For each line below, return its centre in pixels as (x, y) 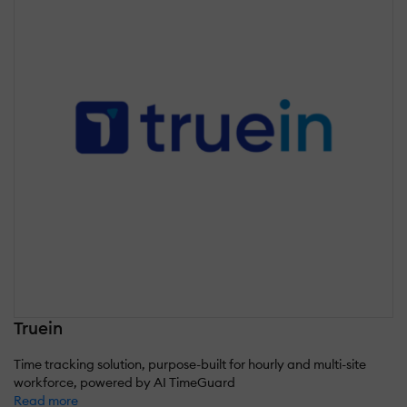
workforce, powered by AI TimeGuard (124, 382)
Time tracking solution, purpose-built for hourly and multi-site (190, 364)
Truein (38, 328)
